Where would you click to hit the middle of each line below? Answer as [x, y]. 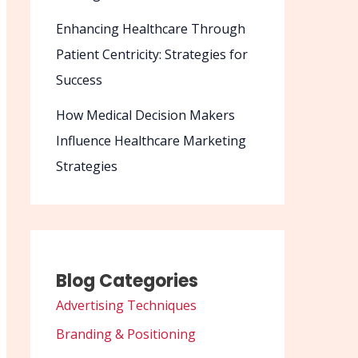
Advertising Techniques [126, 306]
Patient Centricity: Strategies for [152, 55]
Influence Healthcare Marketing [151, 141]
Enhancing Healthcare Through [151, 29]
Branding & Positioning [126, 334]
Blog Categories [127, 281]
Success [79, 80]
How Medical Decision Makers [145, 115]
